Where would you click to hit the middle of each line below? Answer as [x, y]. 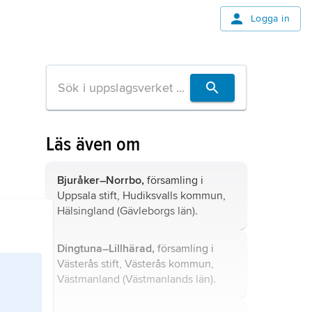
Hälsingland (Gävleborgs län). [127, 211]
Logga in [270, 18]
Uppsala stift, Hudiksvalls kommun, [141, 196]
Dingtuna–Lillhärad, [106, 249]
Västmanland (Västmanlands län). [136, 279]
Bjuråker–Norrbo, [101, 180]
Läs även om [93, 144]
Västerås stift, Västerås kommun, [135, 264]
